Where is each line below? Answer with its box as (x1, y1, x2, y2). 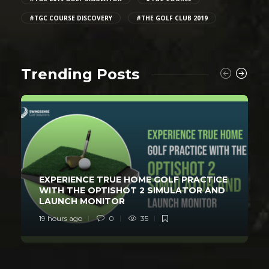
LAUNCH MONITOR (39, 195, 127, 207)
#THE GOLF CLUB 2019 (136, 13, 208, 22)
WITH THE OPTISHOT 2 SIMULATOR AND (39, 184, 225, 196)
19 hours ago (39, 213, 82, 223)
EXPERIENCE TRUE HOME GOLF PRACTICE (39, 174, 228, 185)
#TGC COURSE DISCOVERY (29, 13, 112, 22)
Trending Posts (21, 65, 139, 83)
